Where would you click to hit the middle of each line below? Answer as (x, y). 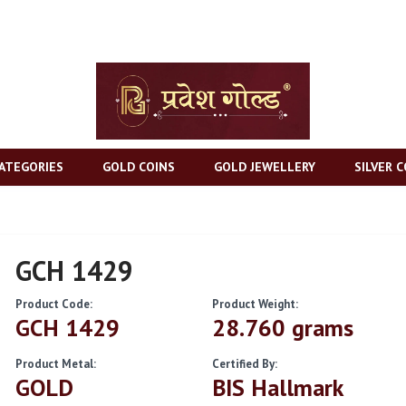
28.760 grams (282, 327)
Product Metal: (56, 363)
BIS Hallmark (277, 387)
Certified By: (244, 363)
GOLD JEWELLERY (265, 166)
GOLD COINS (139, 166)
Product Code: (54, 304)
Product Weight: (255, 304)
